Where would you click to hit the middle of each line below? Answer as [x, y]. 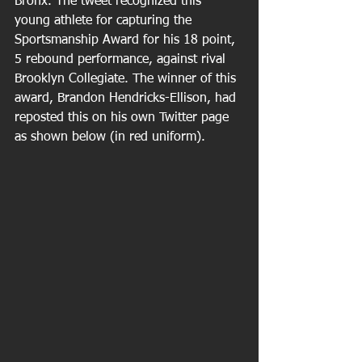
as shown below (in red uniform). [112, 137]
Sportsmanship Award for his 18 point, [127, 40]
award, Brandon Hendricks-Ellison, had [127, 99]
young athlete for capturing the [105, 21]
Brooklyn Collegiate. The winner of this [127, 79]
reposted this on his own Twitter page [124, 118]
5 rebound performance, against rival [122, 60]
